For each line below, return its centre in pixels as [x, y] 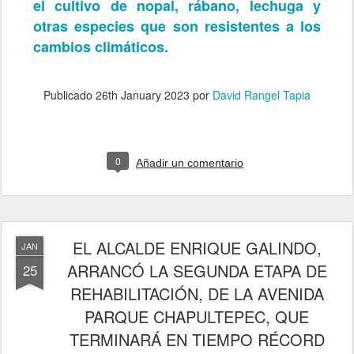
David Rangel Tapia [262, 94]
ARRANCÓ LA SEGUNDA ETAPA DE [197, 270]
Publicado [70, 94]
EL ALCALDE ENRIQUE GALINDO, [197, 247]
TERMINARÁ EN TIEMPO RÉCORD [197, 339]
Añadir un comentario [190, 162]
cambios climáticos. [101, 46]
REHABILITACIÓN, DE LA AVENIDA [197, 293]
